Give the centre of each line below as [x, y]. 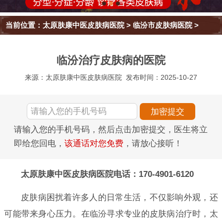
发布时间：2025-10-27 [162, 78]
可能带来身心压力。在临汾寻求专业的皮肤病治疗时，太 [111, 214]
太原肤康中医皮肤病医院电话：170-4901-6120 [107, 174]
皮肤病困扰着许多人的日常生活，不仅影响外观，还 [119, 197]
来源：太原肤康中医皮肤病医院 [73, 78]
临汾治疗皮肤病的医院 [111, 60]
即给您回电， [39, 144]
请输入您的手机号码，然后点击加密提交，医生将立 [111, 130]
